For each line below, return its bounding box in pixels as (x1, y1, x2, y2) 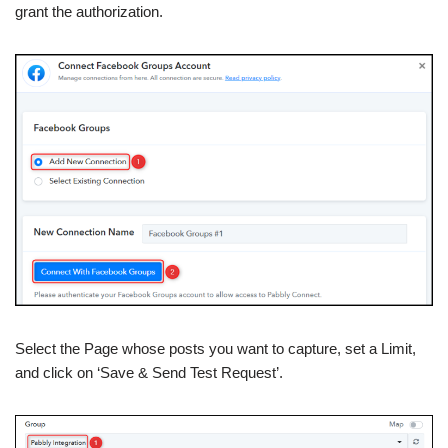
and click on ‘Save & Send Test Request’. (15, 363, 283, 381)
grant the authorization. (15, 2, 163, 20)
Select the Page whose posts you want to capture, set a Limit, (15, 339, 416, 357)
